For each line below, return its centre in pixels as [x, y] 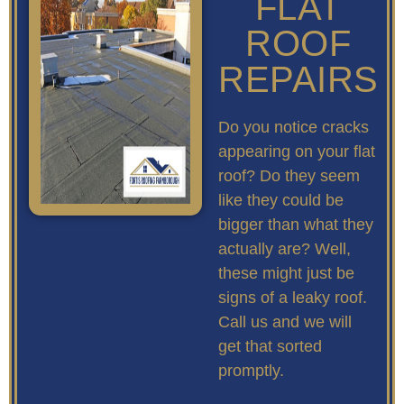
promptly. [251, 370]
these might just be [286, 273]
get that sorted [270, 346]
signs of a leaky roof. [293, 297]
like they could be [281, 200]
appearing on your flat [297, 151]
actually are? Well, [285, 248]
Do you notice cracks [294, 127]
